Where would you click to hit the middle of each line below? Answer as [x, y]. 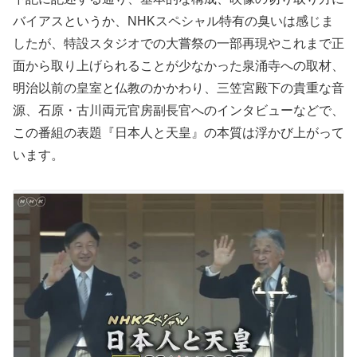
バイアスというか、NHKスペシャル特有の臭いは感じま [173, 22]
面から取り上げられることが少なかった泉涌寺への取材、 [178, 66]
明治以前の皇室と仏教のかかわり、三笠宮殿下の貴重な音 [178, 88]
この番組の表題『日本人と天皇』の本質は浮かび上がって [178, 133]
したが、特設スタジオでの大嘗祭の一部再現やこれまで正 [178, 44]
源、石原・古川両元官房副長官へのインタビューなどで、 [178, 111]
